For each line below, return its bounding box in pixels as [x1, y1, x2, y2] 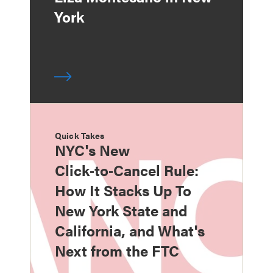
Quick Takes [55, 129, 105, 141]
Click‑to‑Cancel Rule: [55, 159, 199, 180]
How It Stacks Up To [55, 179, 191, 200]
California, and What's [55, 219, 205, 241]
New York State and [55, 199, 187, 221]
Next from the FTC [55, 239, 179, 261]
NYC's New [55, 139, 130, 160]
